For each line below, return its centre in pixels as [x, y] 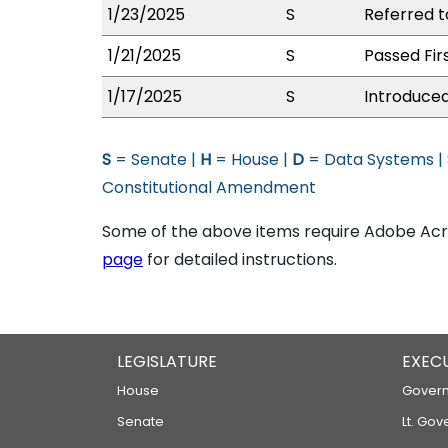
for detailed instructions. [240, 259]
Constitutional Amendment [209, 187]
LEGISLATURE [167, 361]
